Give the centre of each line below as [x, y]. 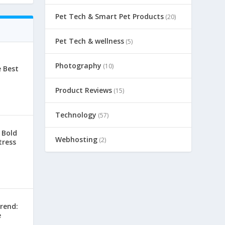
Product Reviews [84, 90]
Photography [79, 66]
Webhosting [77, 140]
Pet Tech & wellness [90, 41]
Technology [76, 115]
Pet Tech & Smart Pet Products [110, 17]
